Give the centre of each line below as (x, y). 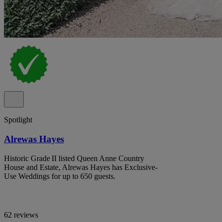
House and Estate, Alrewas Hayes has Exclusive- (81, 167)
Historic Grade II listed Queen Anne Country (74, 158)
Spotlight (18, 120)
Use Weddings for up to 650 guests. (60, 176)
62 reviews (21, 215)
